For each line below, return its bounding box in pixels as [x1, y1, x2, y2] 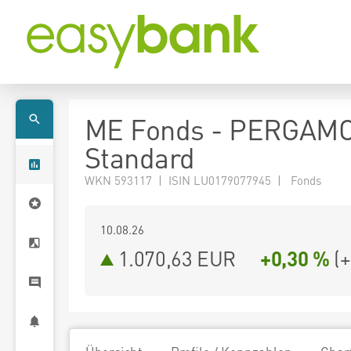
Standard [85, 139, 195, 175]
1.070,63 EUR [118, 245, 236, 271]
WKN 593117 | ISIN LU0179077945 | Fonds [85, 172, 321, 188]
